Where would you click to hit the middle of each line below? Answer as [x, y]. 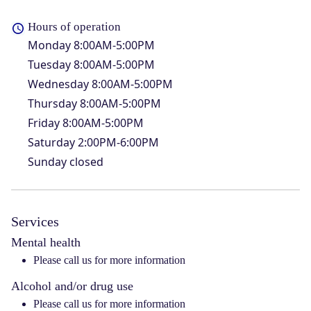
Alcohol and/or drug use [72, 286]
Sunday [47, 162]
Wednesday [58, 84]
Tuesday [49, 65]
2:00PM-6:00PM [117, 143]
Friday [44, 123]
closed [85, 162]
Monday [49, 45]
